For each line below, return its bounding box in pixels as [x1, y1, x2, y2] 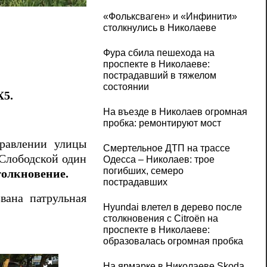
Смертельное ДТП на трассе [103, 143, 230, 154]
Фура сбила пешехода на [103, 48, 215, 58]
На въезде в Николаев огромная [103, 107, 247, 117]
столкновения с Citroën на [103, 213, 218, 224]
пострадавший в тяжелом [103, 70, 216, 81]
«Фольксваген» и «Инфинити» [103, 11, 237, 22]
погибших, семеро [103, 166, 184, 176]
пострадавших [103, 177, 167, 188]
